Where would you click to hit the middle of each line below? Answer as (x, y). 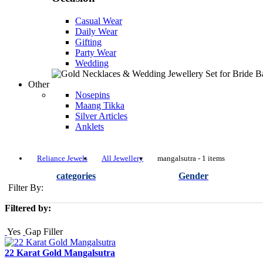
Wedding (92, 63)
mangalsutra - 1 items (191, 159)
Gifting (88, 42)
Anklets (90, 126)
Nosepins (92, 95)
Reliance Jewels (62, 159)
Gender (193, 176)
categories (76, 176)
